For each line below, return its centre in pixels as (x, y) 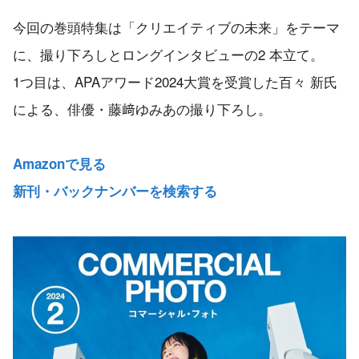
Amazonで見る (59, 164)
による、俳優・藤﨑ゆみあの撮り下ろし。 (142, 109)
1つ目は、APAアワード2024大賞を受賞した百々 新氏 (175, 82)
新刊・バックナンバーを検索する (115, 191)
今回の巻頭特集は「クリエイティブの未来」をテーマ (176, 27)
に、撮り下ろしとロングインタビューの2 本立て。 (168, 54)
